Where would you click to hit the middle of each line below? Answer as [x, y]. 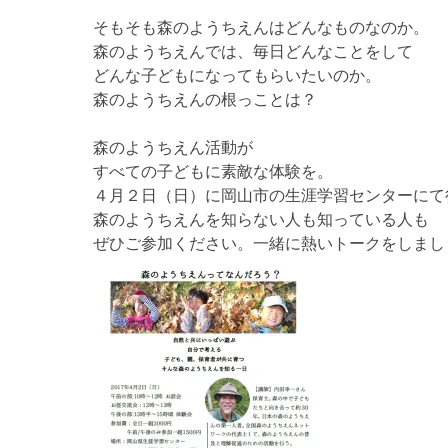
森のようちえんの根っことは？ [205, 99]
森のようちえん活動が [173, 147]
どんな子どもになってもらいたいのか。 [237, 75]
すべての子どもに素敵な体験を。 [213, 171]
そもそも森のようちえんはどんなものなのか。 [261, 27]
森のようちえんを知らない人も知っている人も [261, 219]
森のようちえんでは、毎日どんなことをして [253, 51]
